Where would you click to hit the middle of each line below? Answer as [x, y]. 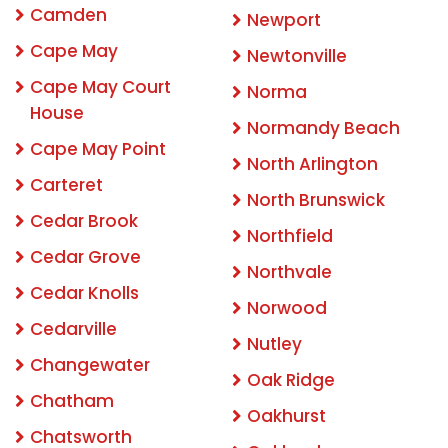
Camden [68, 15]
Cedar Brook [84, 221]
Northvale [289, 272]
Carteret [66, 185]
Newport [284, 20]
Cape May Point [98, 149]
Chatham [72, 401]
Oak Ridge [291, 380]
